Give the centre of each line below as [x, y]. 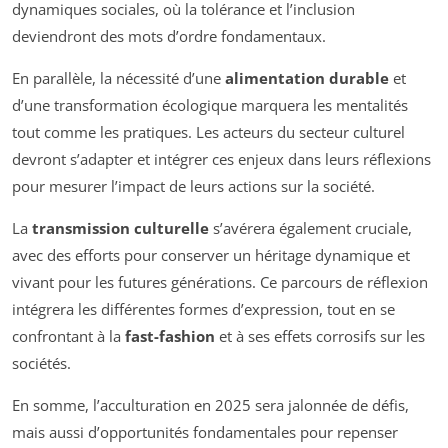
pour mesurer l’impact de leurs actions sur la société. [193, 186]
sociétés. [41, 363]
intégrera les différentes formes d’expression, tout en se [203, 309]
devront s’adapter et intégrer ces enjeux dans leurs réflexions [221, 159]
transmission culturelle [120, 228]
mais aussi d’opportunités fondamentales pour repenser [205, 432]
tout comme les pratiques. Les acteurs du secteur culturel [208, 132]
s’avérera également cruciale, [310, 228]
